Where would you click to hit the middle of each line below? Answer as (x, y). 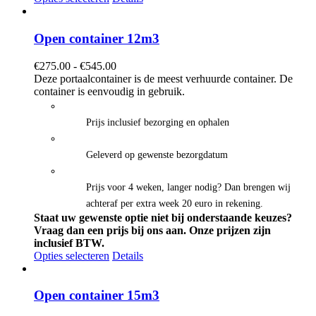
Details (128, 255)
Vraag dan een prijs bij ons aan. (110, 230)
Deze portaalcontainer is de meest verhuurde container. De (163, 78)
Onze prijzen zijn (230, 230)
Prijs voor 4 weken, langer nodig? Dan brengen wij (188, 187)
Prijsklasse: (140, 65)
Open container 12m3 (97, 39)
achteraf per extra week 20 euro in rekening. (174, 203)
